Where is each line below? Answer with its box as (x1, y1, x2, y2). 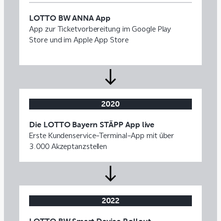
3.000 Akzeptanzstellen (29, 141, 108, 151)
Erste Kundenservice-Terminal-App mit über (29, 130, 175, 141)
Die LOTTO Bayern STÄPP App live (29, 120, 155, 129)
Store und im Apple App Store (29, 35, 129, 45)
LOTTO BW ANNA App (29, 13, 110, 22)
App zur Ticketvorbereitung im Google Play (29, 24, 172, 34)
